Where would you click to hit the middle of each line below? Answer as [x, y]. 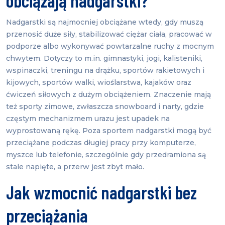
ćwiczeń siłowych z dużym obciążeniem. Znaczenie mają [108, 95]
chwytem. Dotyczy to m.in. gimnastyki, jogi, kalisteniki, [104, 59]
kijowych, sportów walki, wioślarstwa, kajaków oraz [99, 83]
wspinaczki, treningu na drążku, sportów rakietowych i [105, 71]
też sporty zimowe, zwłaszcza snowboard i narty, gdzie [105, 107]
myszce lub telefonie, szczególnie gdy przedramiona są [106, 155]
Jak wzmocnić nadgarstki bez [101, 192]
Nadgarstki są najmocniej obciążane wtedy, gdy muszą [105, 22]
